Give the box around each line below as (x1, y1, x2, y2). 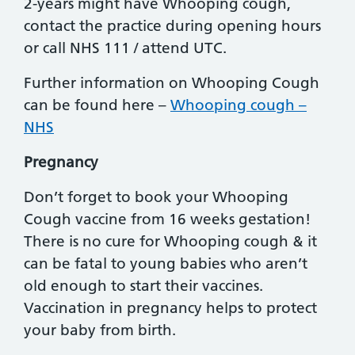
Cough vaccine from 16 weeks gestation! (24, 210, 315, 229)
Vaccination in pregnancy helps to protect (24, 299, 317, 318)
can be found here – (24, 96, 170, 115)
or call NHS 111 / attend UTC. (24, 39, 227, 58)
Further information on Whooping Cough (24, 74, 319, 93)
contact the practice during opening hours (24, 17, 321, 36)
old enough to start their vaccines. (24, 277, 263, 296)
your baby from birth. (24, 321, 176, 340)
